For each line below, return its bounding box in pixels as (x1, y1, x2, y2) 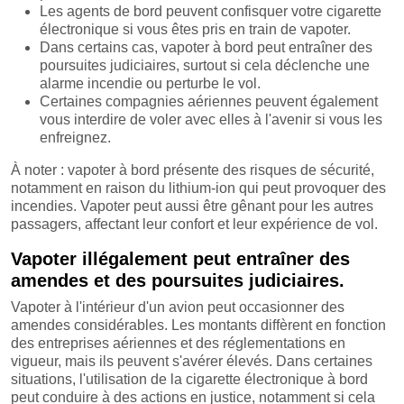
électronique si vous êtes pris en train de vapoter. (40, 22, 351, 38)
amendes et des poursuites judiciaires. (11, 271, 344, 291)
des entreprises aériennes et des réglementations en (11, 335, 345, 352)
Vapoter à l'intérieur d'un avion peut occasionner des (11, 299, 344, 316)
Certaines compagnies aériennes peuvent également (40, 94, 378, 110)
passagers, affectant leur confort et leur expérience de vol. (11, 216, 378, 233)
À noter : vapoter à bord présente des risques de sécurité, (11, 162, 374, 179)
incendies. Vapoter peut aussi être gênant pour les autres (11, 198, 373, 215)
